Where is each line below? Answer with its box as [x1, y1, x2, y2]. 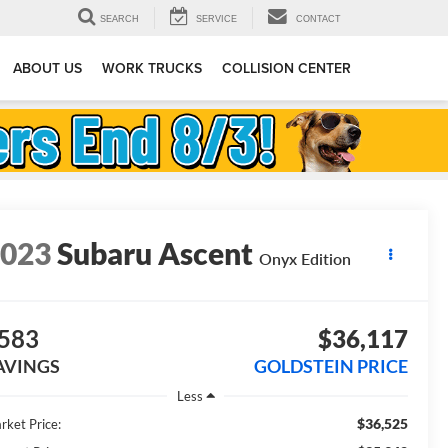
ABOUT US [13, 58, 82, 79]
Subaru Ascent [57, 235, 254, 272]
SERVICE [196, 14, 237, 25]
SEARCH [100, 14, 139, 25]
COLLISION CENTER [222, 58, 351, 79]
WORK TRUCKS [102, 58, 202, 79]
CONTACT [296, 14, 341, 25]
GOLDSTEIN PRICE [253, 355, 408, 378]
